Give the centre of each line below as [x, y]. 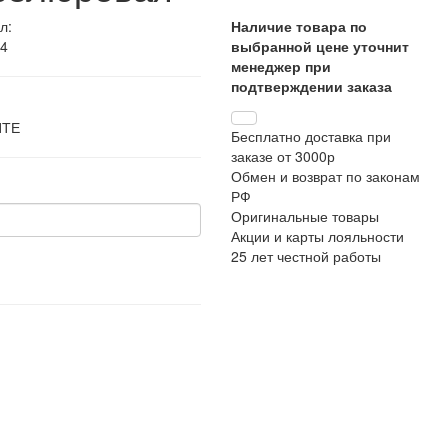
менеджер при [281, 66]
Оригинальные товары [305, 216]
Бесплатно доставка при [311, 136]
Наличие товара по [299, 26]
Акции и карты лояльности [317, 236]
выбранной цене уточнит [320, 46]
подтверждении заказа [311, 86]
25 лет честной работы [306, 256]
